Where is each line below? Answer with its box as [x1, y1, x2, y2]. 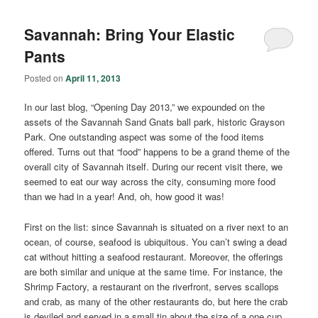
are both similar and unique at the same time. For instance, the [24, 264, 283, 278]
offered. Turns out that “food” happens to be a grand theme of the [24, 145, 290, 159]
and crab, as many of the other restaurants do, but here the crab [24, 294, 288, 308]
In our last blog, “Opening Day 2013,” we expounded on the [24, 100, 265, 114]
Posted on [24, 72, 66, 84]
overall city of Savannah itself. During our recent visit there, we [24, 160, 283, 174]
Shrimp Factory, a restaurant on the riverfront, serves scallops [24, 279, 280, 293]
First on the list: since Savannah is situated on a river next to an [24, 219, 289, 234]
